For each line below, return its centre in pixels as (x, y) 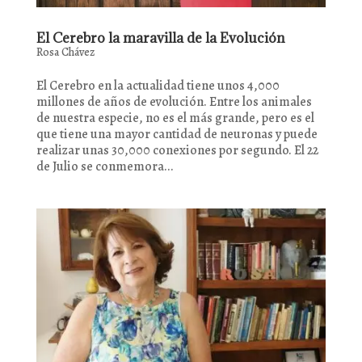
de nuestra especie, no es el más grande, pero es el (175, 118)
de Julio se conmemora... (105, 167)
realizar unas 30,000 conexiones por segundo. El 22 (177, 151)
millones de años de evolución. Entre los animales (174, 102)
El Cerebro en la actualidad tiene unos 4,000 (158, 86)
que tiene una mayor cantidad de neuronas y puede (177, 135)
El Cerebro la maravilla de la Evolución (160, 38)
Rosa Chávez (65, 53)
